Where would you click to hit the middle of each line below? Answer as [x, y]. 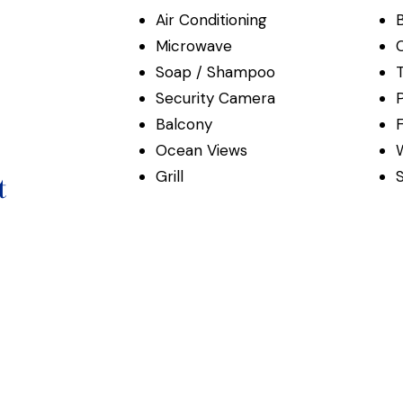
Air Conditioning [211, 20]
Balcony [184, 125]
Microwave [193, 46]
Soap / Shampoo [215, 72]
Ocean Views [201, 151]
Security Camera [215, 99]
